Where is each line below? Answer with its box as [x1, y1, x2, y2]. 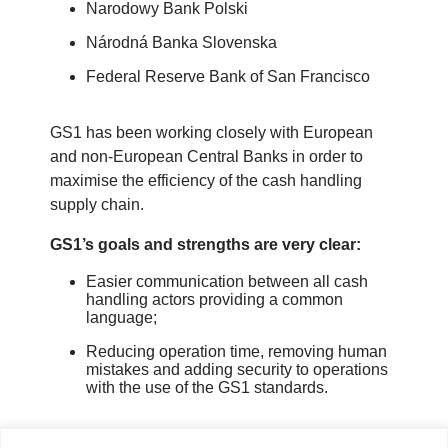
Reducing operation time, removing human [86, 343, 387, 361]
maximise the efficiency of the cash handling [50, 172, 362, 190]
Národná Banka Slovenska [86, 34, 277, 52]
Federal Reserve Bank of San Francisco [86, 68, 370, 86]
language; [86, 309, 157, 327]
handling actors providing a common [86, 291, 343, 309]
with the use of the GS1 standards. [86, 379, 328, 397]
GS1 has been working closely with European [50, 124, 373, 142]
